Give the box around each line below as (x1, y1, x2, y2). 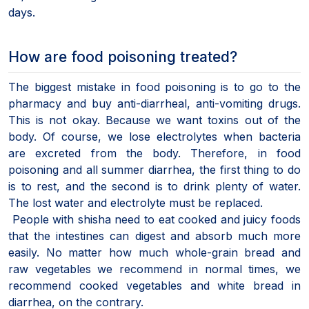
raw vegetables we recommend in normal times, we (8, 261, 301, 276)
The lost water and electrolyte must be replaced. (8, 195, 263, 210)
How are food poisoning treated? (8, 48, 237, 66)
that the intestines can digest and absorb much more (8, 228, 301, 243)
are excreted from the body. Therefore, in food (8, 146, 301, 160)
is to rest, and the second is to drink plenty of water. (8, 179, 301, 193)
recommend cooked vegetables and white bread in (8, 278, 301, 292)
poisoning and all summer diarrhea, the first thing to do (8, 162, 301, 177)
